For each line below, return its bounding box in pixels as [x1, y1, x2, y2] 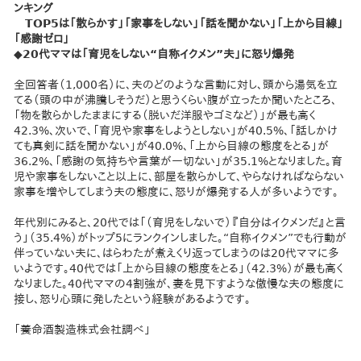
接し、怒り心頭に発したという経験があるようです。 [14, 293, 251, 305]
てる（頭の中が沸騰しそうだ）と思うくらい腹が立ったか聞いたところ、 [14, 93, 338, 106]
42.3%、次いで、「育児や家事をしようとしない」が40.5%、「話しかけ [14, 124, 338, 137]
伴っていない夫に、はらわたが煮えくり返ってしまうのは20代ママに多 [14, 247, 340, 259]
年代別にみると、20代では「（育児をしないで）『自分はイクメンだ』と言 [14, 216, 346, 229]
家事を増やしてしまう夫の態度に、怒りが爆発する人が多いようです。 [14, 185, 339, 198]
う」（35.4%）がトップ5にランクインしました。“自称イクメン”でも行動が [14, 231, 347, 244]
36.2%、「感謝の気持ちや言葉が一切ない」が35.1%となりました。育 [14, 155, 343, 168]
